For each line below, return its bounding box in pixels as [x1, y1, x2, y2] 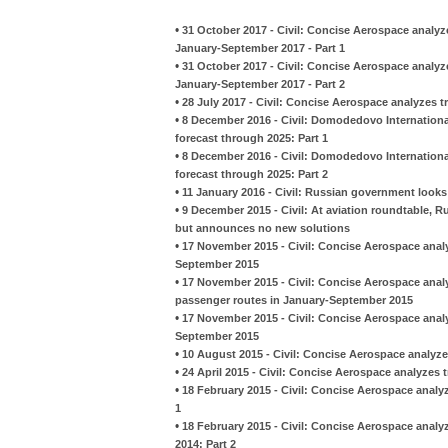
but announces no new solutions [175, 221, 350, 234]
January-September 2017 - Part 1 [175, 41, 345, 54]
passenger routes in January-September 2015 [175, 293, 413, 306]
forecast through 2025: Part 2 [175, 167, 328, 180]
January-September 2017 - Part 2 [175, 77, 345, 90]
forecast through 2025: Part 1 [175, 131, 328, 144]
